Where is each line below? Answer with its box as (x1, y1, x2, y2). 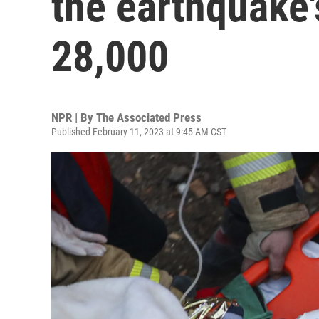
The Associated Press (96, 110, 202, 125)
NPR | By (51, 110, 96, 125)
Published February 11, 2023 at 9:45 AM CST (51, 126, 226, 137)
